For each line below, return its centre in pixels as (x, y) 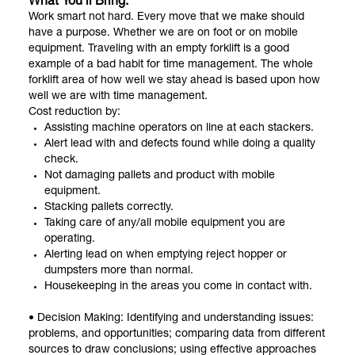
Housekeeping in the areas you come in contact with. (178, 286)
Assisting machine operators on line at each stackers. (179, 128)
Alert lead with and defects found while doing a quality (180, 144)
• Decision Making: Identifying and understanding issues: (171, 318)
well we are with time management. (118, 96)
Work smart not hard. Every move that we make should (166, 17)
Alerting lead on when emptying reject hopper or (166, 255)
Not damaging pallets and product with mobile (160, 176)
